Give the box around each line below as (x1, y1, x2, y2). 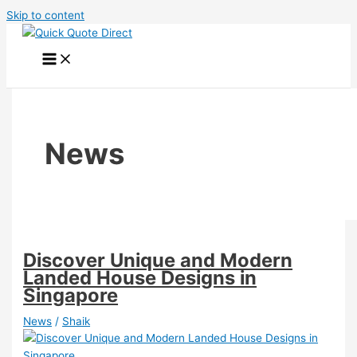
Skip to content (6, 9, 84, 22)
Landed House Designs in (23, 265, 257, 289)
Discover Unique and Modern (23, 248, 293, 272)
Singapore (23, 283, 119, 307)
